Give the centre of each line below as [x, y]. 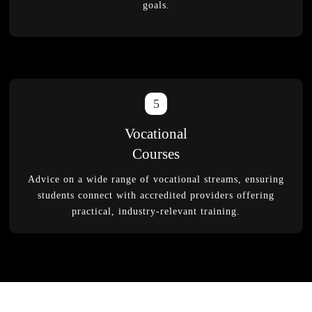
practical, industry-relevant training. [156, 211]
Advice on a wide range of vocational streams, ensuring [156, 179]
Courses [156, 154]
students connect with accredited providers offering [156, 195]
